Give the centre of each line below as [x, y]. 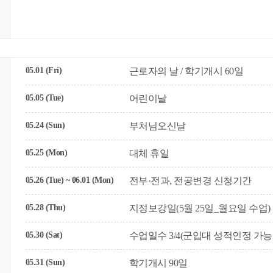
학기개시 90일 [158, 263]
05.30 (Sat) [44, 235]
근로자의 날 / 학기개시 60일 [186, 71]
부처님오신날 [157, 126]
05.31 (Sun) [45, 262]
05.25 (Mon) [46, 153]
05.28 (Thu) [45, 207]
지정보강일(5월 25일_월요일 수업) [200, 208]
